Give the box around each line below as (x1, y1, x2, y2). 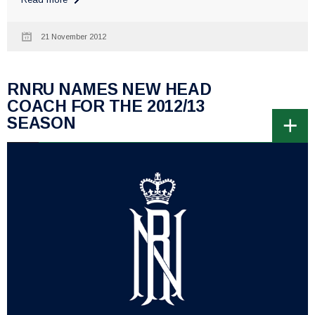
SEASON (7, 113, 76, 132)
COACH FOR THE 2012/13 (7, 96, 205, 115)
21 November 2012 (41, 32, 106, 41)
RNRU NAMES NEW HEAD (7, 79, 212, 98)
